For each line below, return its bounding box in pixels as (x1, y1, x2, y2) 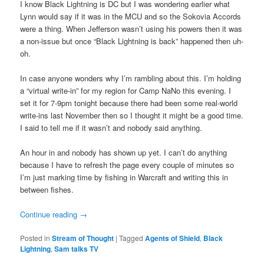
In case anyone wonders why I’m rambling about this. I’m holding (20, 72, 242, 84)
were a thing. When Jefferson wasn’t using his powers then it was (20, 22, 243, 34)
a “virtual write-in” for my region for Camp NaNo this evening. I (20, 85, 232, 97)
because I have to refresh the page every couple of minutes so (20, 159, 235, 171)
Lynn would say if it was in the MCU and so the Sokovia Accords (20, 10, 242, 22)
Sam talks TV (54, 243, 99, 255)
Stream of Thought (52, 233, 114, 244)
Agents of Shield (145, 233, 200, 244)
